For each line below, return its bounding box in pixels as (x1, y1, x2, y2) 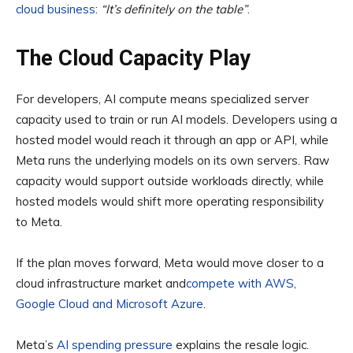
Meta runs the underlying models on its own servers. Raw (16, 153, 329, 169)
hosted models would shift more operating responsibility (16, 194, 324, 210)
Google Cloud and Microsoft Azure (16, 296, 203, 312)
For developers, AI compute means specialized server (16, 91, 309, 107)
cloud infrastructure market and (16, 276, 186, 292)
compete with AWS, (186, 276, 296, 292)
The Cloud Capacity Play (16, 46, 251, 72)
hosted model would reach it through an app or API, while (16, 132, 329, 148)
